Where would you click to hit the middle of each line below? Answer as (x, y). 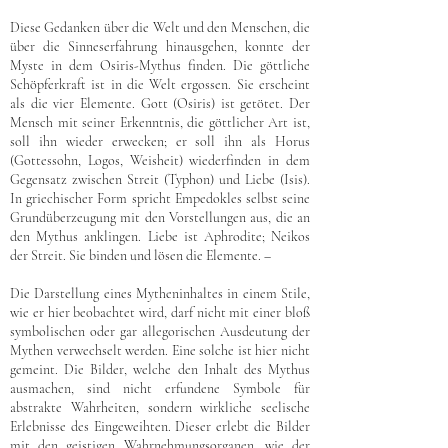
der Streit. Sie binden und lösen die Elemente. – (140, 255)
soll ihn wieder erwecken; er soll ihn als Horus (160, 141)
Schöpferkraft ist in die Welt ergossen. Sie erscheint (160, 84)
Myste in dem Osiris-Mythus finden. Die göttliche (160, 65)
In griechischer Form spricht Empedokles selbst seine (160, 198)
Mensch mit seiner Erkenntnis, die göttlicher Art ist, (160, 122)
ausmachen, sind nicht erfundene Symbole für (160, 388)
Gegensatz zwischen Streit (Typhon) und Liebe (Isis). (160, 179)
